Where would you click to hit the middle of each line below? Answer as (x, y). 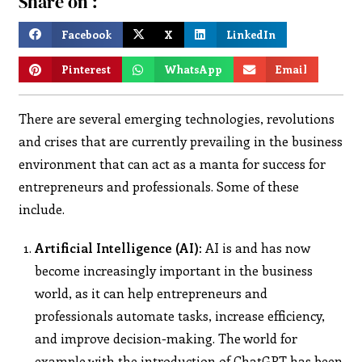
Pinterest (86, 69)
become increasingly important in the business (174, 270)
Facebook (87, 34)
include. (42, 208)
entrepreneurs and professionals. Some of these (159, 186)
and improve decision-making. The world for (166, 338)
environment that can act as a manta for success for (173, 163)
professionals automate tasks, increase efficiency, (180, 315)
